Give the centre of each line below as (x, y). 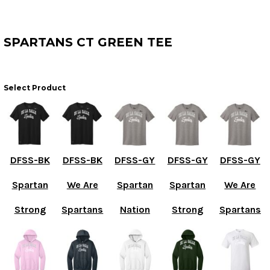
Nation (135, 209)
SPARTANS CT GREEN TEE (88, 42)
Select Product (35, 88)
